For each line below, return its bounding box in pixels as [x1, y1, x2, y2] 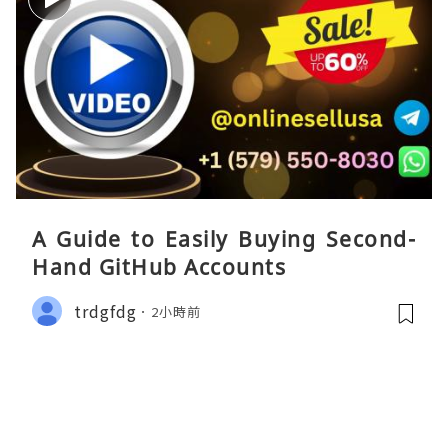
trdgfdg [74, 298, 137, 323]
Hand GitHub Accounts [32, 253, 286, 282]
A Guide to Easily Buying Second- [32, 225, 416, 254]
